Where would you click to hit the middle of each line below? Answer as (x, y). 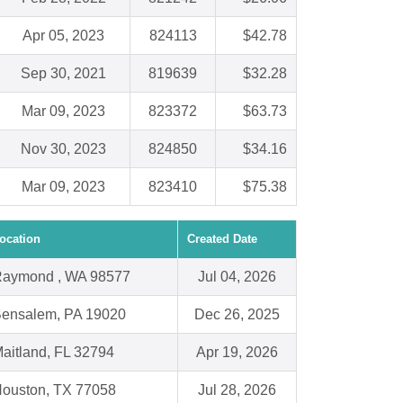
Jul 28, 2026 (237, 390)
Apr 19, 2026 (237, 353)
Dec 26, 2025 (237, 315)
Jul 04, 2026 (237, 277)
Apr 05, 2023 (63, 36)
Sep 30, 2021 (63, 74)
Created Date (222, 239)
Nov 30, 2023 (63, 149)
